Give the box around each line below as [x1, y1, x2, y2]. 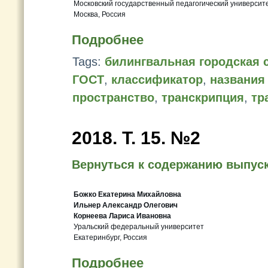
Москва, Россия [74, 10, 126, 19]
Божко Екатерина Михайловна [74, 190, 181, 199]
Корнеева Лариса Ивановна [74, 212, 171, 220]
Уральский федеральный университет [74, 223, 204, 231]
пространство [72, 91, 154, 104]
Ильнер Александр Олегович [74, 201, 178, 209]
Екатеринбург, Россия [74, 233, 147, 242]
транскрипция [162, 91, 244, 104]
